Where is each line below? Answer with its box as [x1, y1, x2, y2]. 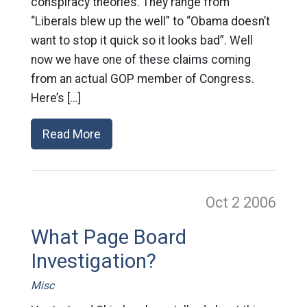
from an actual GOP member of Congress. [30, 72, 254, 86]
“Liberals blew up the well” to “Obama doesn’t [30, 14, 270, 28]
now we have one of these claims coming [30, 53, 251, 66]
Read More [42, 127, 101, 141]
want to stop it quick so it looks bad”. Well [30, 34, 253, 47]
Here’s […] [30, 91, 81, 105]
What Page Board [30, 225, 186, 249]
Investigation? [30, 249, 156, 273]
